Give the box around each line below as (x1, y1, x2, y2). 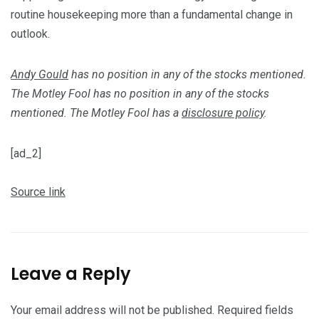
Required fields (217, 303, 293, 318)
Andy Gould (11, 68, 68, 82)
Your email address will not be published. (11, 303, 214, 318)
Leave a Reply (11, 262, 131, 286)
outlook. (11, 27, 50, 41)
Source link (11, 185, 66, 199)
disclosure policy (182, 106, 264, 120)
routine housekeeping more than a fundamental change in (11, 8, 293, 22)
